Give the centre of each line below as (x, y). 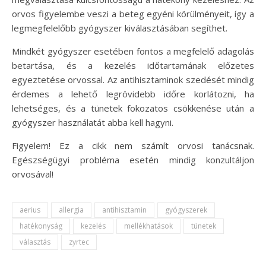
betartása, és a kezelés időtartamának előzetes (133, 65)
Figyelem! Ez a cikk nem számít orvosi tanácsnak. (133, 145)
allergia (71, 210)
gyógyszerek (186, 210)
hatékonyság (41, 226)
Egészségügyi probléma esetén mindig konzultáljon (133, 159)
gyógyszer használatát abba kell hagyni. (93, 122)
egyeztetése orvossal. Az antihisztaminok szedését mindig (133, 79)
